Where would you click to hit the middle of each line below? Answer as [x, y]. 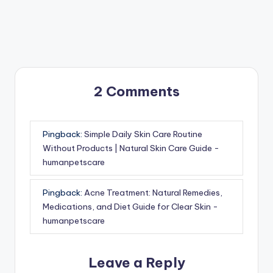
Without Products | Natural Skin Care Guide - [131, 148]
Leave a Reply [136, 263]
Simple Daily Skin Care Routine [143, 134]
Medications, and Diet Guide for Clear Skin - [130, 206]
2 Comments [136, 92]
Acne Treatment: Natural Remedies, [153, 192]
